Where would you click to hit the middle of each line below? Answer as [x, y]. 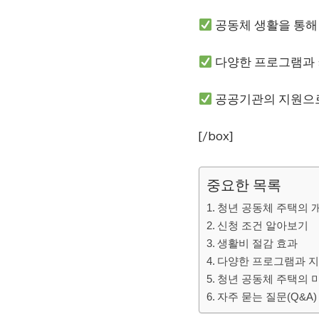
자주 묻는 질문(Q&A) [267, 297]
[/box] [216, 136]
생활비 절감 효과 [258, 243]
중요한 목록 [244, 185]
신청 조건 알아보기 [263, 225]
